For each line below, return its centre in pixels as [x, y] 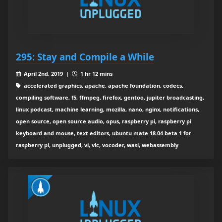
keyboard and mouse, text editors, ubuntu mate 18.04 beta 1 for [104, 133]
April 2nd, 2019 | [47, 74]
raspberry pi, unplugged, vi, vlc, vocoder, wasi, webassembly [97, 145]
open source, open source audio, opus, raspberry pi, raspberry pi [104, 121]
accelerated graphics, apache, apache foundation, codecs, [103, 86]
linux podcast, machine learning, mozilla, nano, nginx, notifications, [108, 110]
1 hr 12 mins [95, 74]
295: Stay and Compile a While [85, 57]
